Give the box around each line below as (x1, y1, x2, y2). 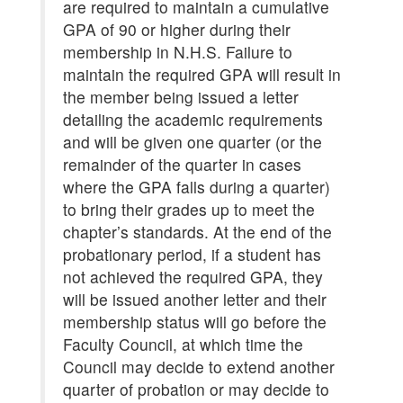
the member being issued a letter (63, 85, 299, 108)
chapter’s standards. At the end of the (63, 220, 332, 243)
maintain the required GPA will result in (63, 63, 341, 85)
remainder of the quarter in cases (63, 153, 301, 175)
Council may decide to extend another (63, 355, 335, 378)
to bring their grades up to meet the (63, 198, 315, 220)
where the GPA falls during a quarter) (63, 175, 330, 198)
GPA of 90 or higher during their (63, 18, 291, 40)
